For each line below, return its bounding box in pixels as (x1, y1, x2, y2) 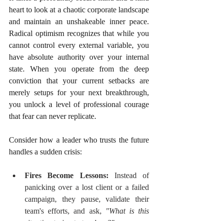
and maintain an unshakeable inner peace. (9, 17, 149, 26)
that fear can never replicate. (9, 111, 96, 120)
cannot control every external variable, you (9, 40, 149, 49)
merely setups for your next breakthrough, (9, 88, 149, 97)
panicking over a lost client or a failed (25, 183, 149, 191)
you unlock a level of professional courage (9, 100, 149, 109)
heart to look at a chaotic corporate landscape (9, 5, 149, 14)
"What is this (105, 206, 149, 215)
